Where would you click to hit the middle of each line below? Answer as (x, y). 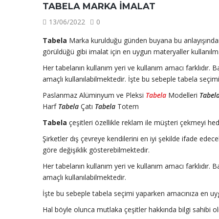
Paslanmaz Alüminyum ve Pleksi (94, 95)
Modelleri (183, 95)
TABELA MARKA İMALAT (99, 6)
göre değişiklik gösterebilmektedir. (96, 150)
